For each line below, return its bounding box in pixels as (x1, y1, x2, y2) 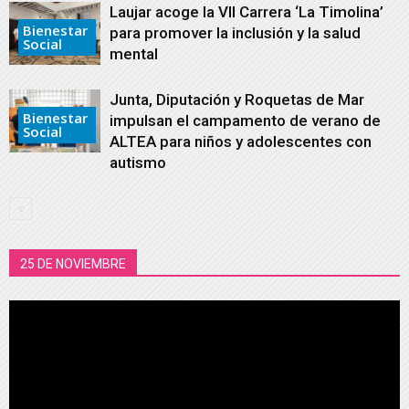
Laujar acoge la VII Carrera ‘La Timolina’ (110, 3, 383, 22)
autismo (110, 153, 166, 173)
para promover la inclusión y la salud (110, 24, 361, 43)
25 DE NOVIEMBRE (20, 257, 126, 272)
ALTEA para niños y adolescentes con (110, 132, 372, 152)
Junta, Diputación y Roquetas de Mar (110, 90, 364, 110)
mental (110, 45, 158, 64)
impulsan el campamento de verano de (110, 111, 381, 131)
